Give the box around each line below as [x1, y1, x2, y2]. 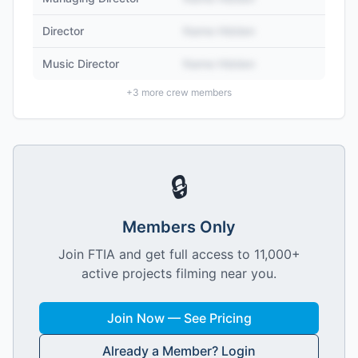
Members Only [122, 217, 236, 237]
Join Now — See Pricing [106, 310, 252, 326]
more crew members [139, 86, 232, 98]
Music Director [42, 57, 119, 70]
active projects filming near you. [82, 265, 276, 281]
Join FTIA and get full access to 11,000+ [58, 246, 300, 262]
